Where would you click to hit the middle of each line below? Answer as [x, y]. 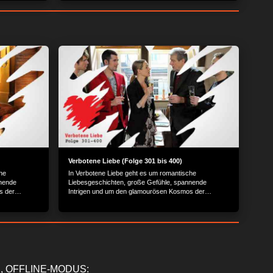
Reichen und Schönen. [102, 200]
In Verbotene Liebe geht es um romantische [132, 173]
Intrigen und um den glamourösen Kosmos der [136, 191]
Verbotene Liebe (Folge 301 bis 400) [125, 161]
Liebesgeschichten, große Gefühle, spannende [137, 182]
